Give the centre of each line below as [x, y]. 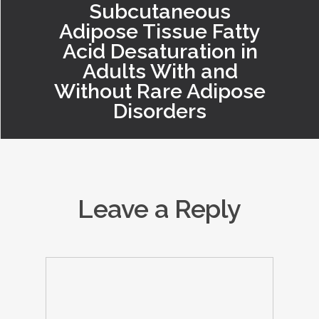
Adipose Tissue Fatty [160, 31]
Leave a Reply [159, 209]
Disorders [160, 111]
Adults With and [160, 71]
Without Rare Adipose [160, 91]
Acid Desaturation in [160, 51]
